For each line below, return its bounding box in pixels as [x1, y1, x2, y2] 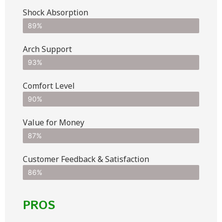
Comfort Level [23, 80, 75, 91]
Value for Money [23, 116, 84, 128]
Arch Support [23, 43, 72, 55]
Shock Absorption [23, 6, 88, 18]
